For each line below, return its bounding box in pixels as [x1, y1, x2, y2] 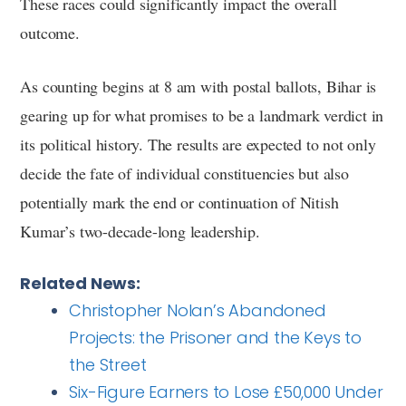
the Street [69, 353, 147, 376]
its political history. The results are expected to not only [20, 132, 376, 155]
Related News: [20, 271, 140, 295]
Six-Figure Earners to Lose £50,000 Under [69, 380, 383, 403]
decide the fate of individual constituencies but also [20, 161, 349, 184]
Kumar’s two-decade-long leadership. [20, 219, 260, 242]
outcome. [20, 21, 80, 43]
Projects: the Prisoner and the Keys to [69, 325, 362, 349]
